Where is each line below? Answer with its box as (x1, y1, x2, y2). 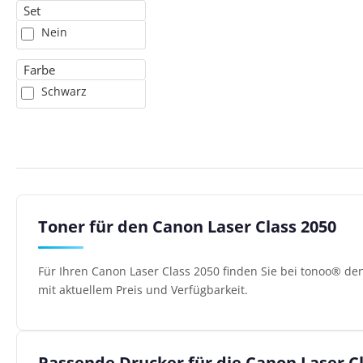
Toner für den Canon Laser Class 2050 (37, 215, 336, 237)
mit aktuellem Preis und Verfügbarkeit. (37, 281, 248, 297)
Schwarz (41, 83, 87, 99)
